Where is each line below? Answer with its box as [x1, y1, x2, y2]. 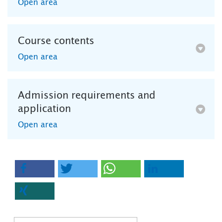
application [18, 104, 71, 114]
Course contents [18, 36, 94, 47]
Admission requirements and [18, 91, 156, 101]
